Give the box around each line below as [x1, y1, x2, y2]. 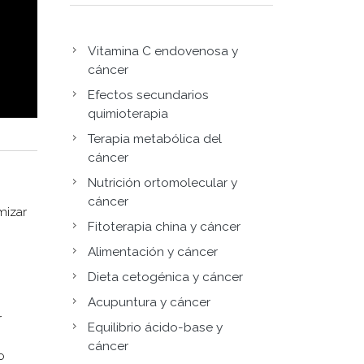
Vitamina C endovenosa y [88, 43, 238, 58]
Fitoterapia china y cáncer [88, 219, 240, 234]
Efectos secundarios [88, 87, 209, 102]
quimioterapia [88, 106, 168, 121]
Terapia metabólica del [88, 131, 222, 146]
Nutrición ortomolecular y [88, 175, 237, 190]
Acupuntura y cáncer [88, 294, 210, 310]
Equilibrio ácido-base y [88, 319, 223, 335]
